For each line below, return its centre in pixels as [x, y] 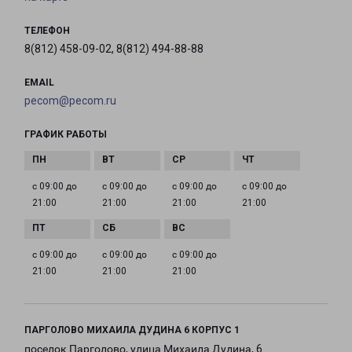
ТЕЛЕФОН [47, 31]
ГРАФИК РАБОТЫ [66, 135]
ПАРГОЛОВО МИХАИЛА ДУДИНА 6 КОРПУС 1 [132, 330]
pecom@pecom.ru [70, 101]
